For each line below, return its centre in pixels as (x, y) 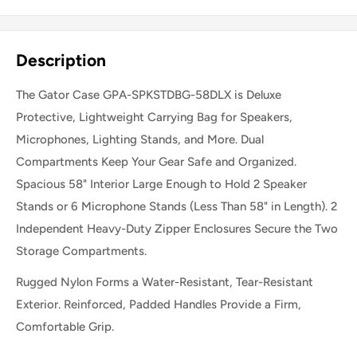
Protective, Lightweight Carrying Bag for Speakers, (154, 118)
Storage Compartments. (81, 251)
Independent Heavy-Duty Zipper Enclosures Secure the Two (177, 229)
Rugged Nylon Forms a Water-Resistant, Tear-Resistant (165, 282)
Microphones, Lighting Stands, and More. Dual (140, 140)
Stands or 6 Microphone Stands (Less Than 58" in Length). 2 (177, 207)
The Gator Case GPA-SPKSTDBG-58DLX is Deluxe (149, 95)
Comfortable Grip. (65, 326)
